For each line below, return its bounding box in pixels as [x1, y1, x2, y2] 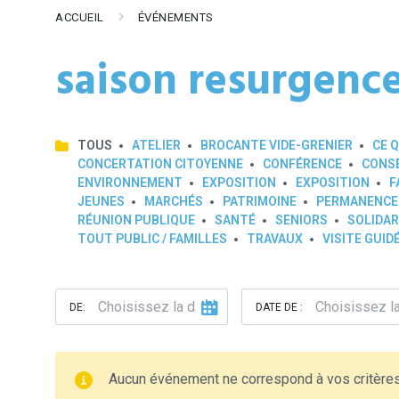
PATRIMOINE [223, 194, 297, 208]
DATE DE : [256, 301, 303, 313]
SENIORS [275, 213, 328, 227]
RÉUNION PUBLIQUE [77, 213, 195, 227]
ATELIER [132, 138, 181, 152]
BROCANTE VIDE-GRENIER [200, 138, 353, 152]
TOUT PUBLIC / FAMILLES [77, 232, 227, 246]
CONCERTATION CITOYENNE [77, 157, 243, 171]
